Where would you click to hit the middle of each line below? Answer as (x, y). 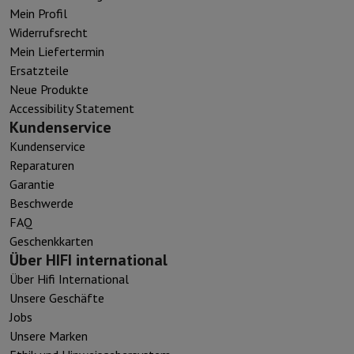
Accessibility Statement (72, 108)
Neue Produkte (49, 89)
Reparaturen (42, 165)
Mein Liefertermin (57, 51)
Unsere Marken (49, 335)
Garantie (32, 184)
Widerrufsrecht (49, 32)
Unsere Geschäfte (57, 298)
